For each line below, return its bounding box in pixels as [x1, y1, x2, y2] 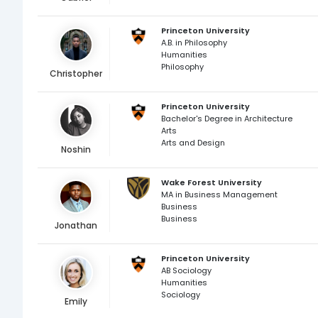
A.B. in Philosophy [160, 37, 227, 48]
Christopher [50, 67, 103, 79]
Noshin [61, 143, 92, 155]
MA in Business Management [160, 189, 278, 200]
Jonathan [55, 219, 98, 231]
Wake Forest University [160, 177, 262, 188]
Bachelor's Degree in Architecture [160, 113, 292, 124]
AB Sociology [160, 265, 212, 276]
